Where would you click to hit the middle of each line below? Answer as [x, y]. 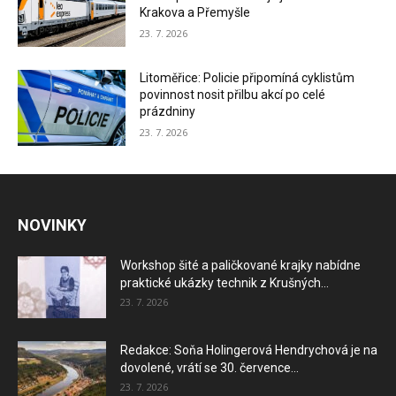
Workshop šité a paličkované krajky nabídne [240, 265]
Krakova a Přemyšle [195, 13]
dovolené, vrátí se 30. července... [209, 367]
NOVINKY [52, 225]
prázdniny [168, 112]
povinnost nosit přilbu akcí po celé [233, 95]
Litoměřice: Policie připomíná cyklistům [247, 78]
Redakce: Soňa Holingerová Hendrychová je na [249, 350]
